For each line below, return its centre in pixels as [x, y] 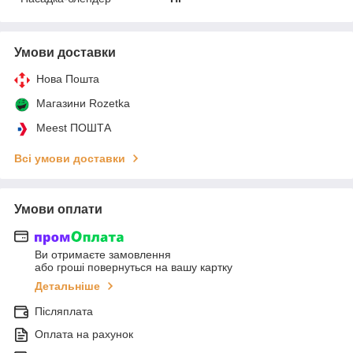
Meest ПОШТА [74, 127]
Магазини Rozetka [83, 103]
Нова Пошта [68, 78]
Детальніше [67, 286]
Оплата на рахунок [84, 334]
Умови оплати [58, 209]
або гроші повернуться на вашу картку [134, 268]
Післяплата [64, 312]
